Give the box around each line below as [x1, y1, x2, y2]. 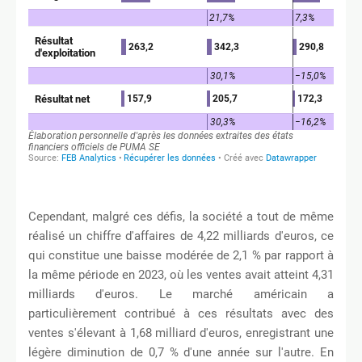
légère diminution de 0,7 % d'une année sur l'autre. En [28, 345, 334, 360]
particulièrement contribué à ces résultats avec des [28, 306, 334, 322]
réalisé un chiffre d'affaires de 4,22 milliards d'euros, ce [28, 229, 334, 244]
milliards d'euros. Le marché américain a [28, 287, 334, 302]
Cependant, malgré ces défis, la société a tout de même [28, 209, 334, 225]
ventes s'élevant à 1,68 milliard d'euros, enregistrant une [28, 326, 334, 341]
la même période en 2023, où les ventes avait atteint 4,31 [28, 267, 334, 283]
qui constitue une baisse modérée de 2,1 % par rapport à [28, 248, 334, 263]
